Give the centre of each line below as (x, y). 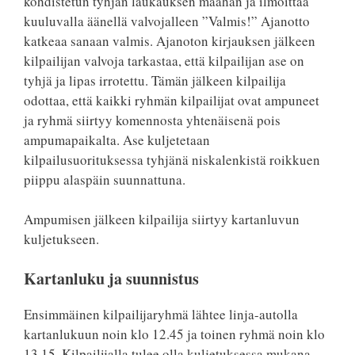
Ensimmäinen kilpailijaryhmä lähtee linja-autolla (161, 314)
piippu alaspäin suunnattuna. (105, 179)
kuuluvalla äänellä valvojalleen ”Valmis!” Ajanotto (167, 21)
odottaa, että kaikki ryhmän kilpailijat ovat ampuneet (172, 100)
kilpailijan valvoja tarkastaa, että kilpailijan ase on (164, 60)
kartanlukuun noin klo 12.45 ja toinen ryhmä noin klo (174, 334)
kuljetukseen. (61, 239)
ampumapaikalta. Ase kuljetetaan (117, 139)
